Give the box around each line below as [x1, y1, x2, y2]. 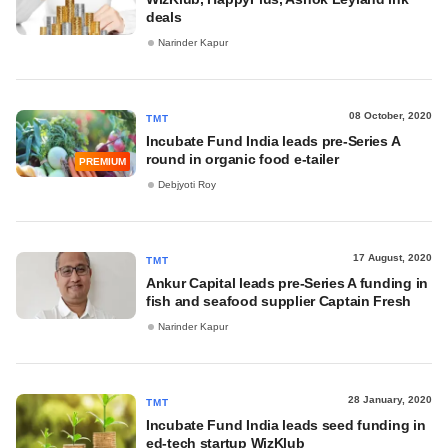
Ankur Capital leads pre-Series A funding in [146, 275, 428, 291]
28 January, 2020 [348, 394, 432, 405]
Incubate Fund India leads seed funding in [146, 417, 426, 433]
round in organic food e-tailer [146, 151, 339, 167]
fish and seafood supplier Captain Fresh [146, 293, 412, 309]
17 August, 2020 [353, 252, 432, 263]
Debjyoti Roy [158, 179, 216, 191]
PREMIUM [79, 156, 126, 168]
